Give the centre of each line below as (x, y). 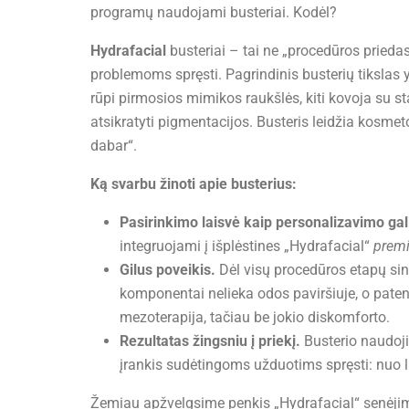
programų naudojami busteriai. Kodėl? (214, 13)
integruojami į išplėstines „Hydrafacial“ (246, 246)
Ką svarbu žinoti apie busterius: (194, 184)
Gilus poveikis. (168, 270)
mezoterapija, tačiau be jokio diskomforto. (255, 318)
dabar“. (114, 146)
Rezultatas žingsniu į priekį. (210, 341)
